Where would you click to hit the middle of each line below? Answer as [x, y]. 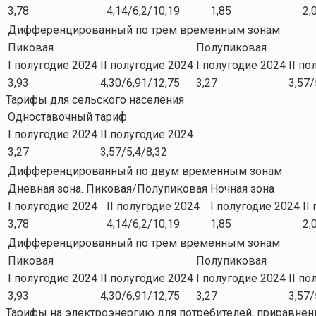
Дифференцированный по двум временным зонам [145, 171]
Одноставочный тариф [67, 117]
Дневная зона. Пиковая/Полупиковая [108, 189]
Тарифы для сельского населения [95, 100]
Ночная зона [242, 189]
